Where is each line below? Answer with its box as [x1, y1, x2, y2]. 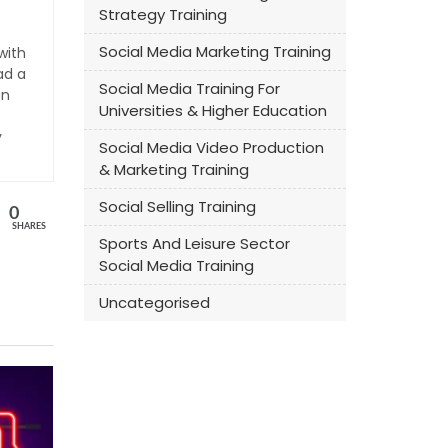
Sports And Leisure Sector [98, 233, 290, 254]
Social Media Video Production [98, 137, 324, 158]
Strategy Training [98, 4, 227, 25]
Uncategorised [98, 292, 210, 313]
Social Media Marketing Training [98, 41, 331, 62]
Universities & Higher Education [98, 100, 327, 121]
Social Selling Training [98, 196, 256, 217]
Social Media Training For [98, 78, 280, 99]
